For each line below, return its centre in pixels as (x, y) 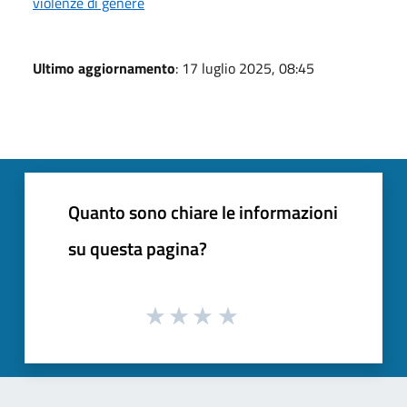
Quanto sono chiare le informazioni (203, 212)
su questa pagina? (138, 248)
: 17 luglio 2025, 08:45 (245, 68)
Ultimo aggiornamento (104, 68)
